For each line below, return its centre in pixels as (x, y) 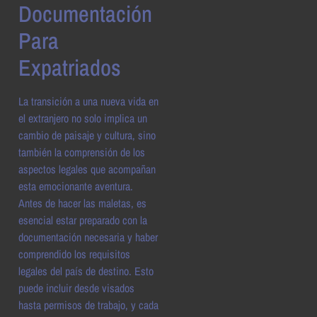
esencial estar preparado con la (83, 220)
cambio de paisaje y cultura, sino (87, 135)
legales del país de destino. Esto (86, 271)
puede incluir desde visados (76, 288)
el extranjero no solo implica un (83, 118)
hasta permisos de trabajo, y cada (88, 305)
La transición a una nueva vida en (88, 101)
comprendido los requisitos (74, 254)
